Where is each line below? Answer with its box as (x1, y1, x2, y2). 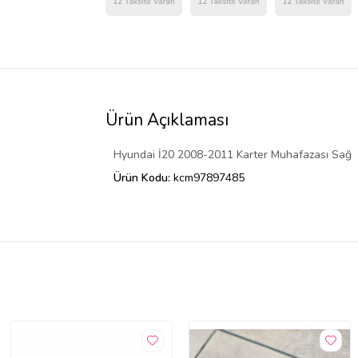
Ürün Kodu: (113, 169, 173, 185)
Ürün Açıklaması (105, 108, 229, 131)
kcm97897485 (173, 169, 245, 185)
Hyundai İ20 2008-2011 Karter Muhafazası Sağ (113, 146, 352, 162)
